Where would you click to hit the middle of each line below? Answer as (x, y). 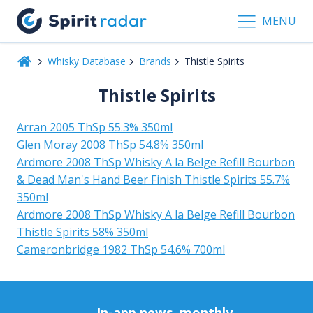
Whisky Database (86, 61)
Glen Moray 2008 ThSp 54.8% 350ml (110, 144)
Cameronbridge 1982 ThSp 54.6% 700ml (121, 249)
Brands (155, 61)
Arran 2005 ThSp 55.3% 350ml (95, 127)
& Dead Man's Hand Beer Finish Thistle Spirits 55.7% (153, 179)
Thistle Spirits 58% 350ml (82, 232)
